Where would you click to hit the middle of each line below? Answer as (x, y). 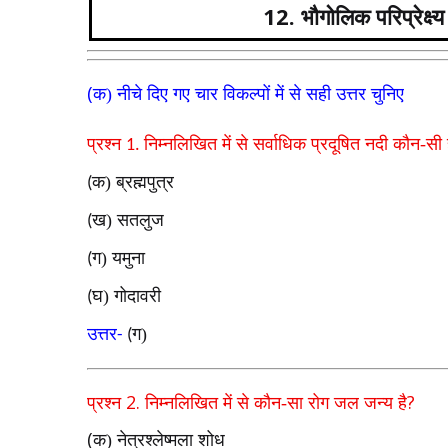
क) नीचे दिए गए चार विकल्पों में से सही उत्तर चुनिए (248, 94)
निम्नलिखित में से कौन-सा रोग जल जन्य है (276, 403)
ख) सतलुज (128, 220)
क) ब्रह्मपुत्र (133, 182)
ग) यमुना (118, 258)
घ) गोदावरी (126, 296)
